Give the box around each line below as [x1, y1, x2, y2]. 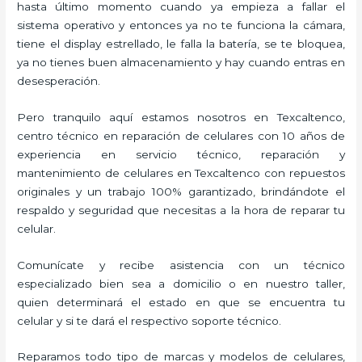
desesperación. [17, 74, 101, 87]
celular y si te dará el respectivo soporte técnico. [17, 314, 282, 327]
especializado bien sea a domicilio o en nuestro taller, [17, 276, 345, 290]
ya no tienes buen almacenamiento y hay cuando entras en [17, 55, 345, 69]
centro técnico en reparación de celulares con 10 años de [17, 128, 345, 142]
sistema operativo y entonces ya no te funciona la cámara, [17, 18, 345, 32]
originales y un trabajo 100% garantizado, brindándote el [17, 184, 345, 198]
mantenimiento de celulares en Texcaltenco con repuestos [17, 166, 345, 179]
